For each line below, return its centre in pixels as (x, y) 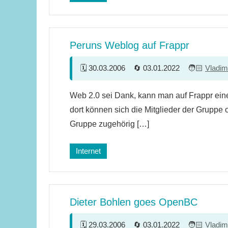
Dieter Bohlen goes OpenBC (134, 202)
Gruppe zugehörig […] (109, 124)
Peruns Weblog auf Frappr (130, 46)
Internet (88, 151)
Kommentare (102, 101)
